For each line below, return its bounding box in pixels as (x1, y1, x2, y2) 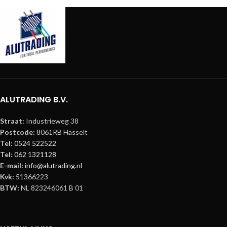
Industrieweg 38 (26, 117, 79, 125)
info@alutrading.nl (25, 161, 82, 170)
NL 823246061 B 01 (19, 183, 83, 192)
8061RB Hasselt (35, 128, 88, 136)
